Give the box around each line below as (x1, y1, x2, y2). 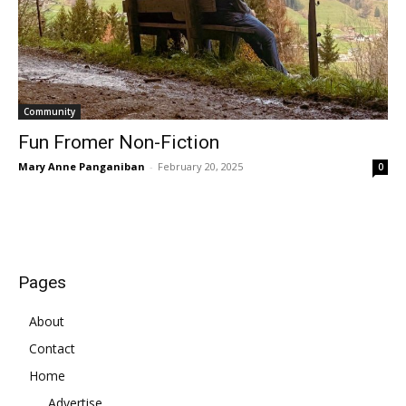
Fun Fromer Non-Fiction (18, 130, 219, 153)
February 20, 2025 (158, 159, 243, 173)
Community (24, 104, 75, 118)
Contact (29, 339, 75, 357)
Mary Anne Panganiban (18, 159, 145, 173)
